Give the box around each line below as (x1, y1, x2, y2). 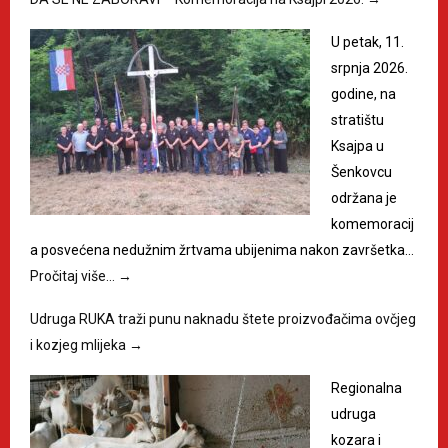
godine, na (331, 85, 396, 102)
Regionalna (331, 379, 402, 396)
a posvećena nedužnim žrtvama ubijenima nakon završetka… (30, 241, 414, 258)
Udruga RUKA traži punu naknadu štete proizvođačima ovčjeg (30, 310, 416, 327)
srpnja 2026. (331, 59, 408, 76)
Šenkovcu (331, 163, 392, 180)
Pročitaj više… (30, 267, 118, 284)
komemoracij (331, 215, 414, 232)
